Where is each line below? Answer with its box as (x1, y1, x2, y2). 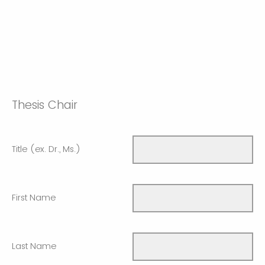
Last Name (12, 240, 56, 252)
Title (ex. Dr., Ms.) (12, 143, 80, 155)
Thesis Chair (12, 96, 77, 113)
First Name (12, 191, 56, 203)
